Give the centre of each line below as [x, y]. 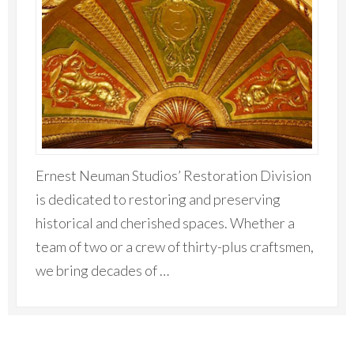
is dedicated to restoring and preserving [158, 199]
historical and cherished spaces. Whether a [166, 222]
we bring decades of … [103, 270]
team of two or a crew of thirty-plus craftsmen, [175, 246]
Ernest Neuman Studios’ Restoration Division [174, 175]
